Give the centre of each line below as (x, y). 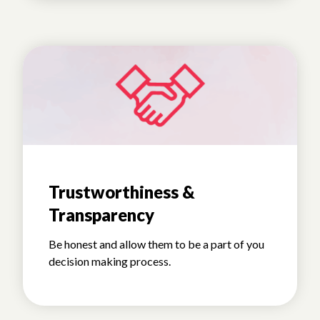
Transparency (101, 215)
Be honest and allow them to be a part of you (156, 244)
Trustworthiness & (122, 192)
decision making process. (110, 261)
